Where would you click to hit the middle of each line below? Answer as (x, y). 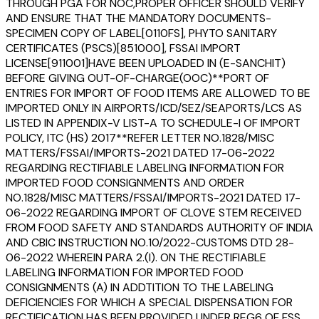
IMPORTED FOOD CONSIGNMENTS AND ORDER (125, 182)
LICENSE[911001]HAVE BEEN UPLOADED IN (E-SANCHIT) (146, 63)
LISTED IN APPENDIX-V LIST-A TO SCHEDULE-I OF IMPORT (153, 122)
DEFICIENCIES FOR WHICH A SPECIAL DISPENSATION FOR (149, 302)
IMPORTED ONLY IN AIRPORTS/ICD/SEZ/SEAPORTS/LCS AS (154, 108)
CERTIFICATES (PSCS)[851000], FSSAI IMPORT (123, 48)
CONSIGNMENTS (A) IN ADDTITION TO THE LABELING (140, 287)
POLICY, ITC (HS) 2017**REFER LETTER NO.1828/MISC (140, 137)
